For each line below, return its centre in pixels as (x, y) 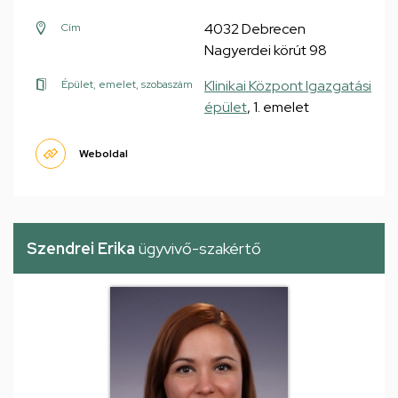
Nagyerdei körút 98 (266, 50)
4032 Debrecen (255, 29)
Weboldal (103, 154)
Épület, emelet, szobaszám (127, 84)
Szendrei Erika (81, 248)
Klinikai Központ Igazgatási (288, 86)
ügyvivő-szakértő (198, 248)
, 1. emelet (278, 107)
